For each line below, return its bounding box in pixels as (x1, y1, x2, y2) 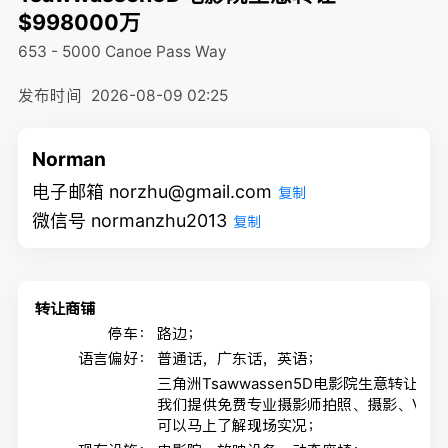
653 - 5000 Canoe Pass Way (17, 42, 231, 62)
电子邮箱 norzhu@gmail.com (32, 180, 273, 202)
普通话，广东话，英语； (157, 349, 323, 369)
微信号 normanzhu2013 (32, 209, 228, 231)
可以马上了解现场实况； (157, 416, 323, 436)
